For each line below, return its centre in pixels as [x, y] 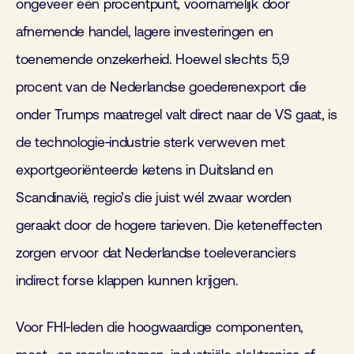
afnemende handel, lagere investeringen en [145, 32]
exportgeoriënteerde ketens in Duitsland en [145, 170]
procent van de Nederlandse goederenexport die [161, 87]
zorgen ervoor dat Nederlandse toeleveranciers [156, 253]
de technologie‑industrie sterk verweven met [151, 142]
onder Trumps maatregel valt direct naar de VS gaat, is [177, 115]
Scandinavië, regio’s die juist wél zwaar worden [154, 198]
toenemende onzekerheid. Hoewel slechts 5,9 [153, 59]
